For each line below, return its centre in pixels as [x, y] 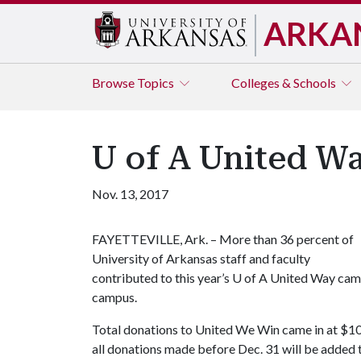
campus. [114, 297]
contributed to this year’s [162, 278]
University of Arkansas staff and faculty [201, 258]
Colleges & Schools [285, 83]
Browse [114, 83]
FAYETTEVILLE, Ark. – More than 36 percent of [223, 239]
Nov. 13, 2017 [130, 194]
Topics [157, 83]
